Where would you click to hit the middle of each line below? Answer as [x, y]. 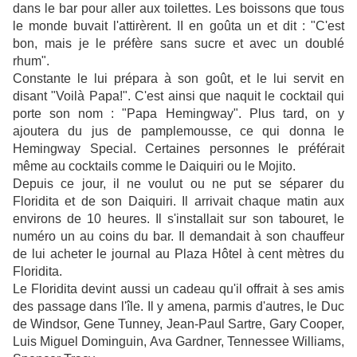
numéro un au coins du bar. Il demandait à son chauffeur [178, 237]
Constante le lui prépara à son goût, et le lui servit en [178, 79]
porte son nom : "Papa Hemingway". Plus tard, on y [178, 114]
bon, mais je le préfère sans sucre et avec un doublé [178, 44]
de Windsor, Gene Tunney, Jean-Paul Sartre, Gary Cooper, [178, 324]
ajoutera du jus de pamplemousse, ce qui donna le [178, 131]
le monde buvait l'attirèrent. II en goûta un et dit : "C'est [178, 26]
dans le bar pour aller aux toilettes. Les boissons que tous [178, 9]
